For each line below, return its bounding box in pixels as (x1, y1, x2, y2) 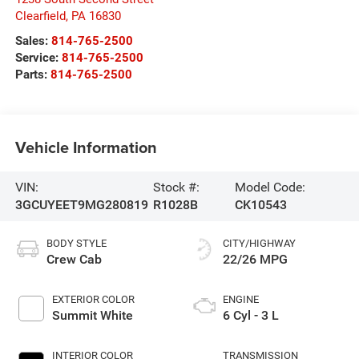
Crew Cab (46, 251, 102, 267)
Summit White (51, 307, 133, 323)
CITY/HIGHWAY (223, 236, 296, 249)
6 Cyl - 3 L (223, 307, 279, 323)
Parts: (14, 67, 50, 82)
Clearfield (14, 8, 66, 23)
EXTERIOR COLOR (51, 292, 135, 305)
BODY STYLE (46, 236, 107, 249)
